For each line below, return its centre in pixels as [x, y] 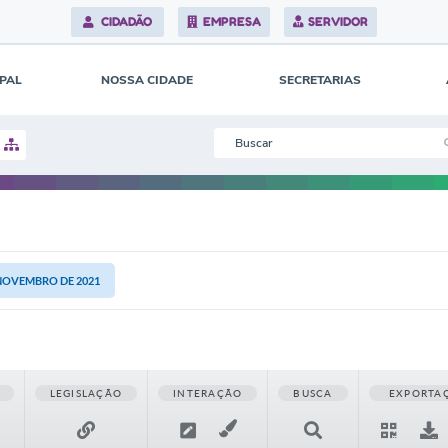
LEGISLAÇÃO [86, 393]
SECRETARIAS [320, 80]
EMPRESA [231, 21]
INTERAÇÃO [208, 393]
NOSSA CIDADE [147, 80]
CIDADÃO [125, 21]
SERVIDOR [338, 21]
